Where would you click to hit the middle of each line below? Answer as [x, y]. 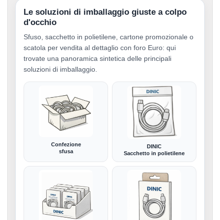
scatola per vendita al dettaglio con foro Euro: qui [100, 48]
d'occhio [40, 23]
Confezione [66, 144]
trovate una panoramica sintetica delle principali [97, 59]
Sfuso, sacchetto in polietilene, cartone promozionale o [109, 37]
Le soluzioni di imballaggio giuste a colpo [105, 12]
